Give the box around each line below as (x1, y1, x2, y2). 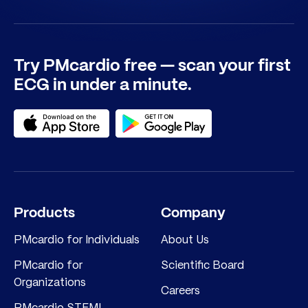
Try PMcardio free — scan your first (14, 58, 291, 75)
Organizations (14, 275, 86, 289)
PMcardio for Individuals (14, 232, 140, 247)
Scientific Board (160, 258, 244, 272)
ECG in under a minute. (14, 78, 192, 94)
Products (14, 207, 75, 221)
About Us (160, 232, 209, 247)
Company (160, 207, 225, 221)
